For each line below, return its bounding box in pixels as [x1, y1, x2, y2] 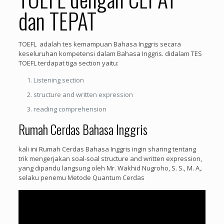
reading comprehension [33, 104, 106, 114]
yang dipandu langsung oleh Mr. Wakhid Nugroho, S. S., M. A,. [18, 163, 202, 173]
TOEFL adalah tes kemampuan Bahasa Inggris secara [18, 39, 181, 49]
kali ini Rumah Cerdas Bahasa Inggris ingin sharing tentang [18, 144, 196, 154]
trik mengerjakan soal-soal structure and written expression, [18, 154, 202, 163]
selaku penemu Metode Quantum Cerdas [18, 173, 144, 182]
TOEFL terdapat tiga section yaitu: [18, 58, 118, 68]
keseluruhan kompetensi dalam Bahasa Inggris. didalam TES [18, 49, 202, 58]
